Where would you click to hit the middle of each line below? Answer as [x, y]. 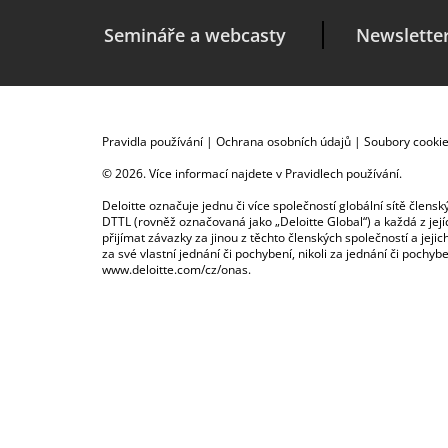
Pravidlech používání [342, 173]
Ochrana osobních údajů [283, 141]
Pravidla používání [152, 141]
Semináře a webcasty [195, 34]
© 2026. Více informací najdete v [193, 173]
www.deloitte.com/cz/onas [175, 269]
